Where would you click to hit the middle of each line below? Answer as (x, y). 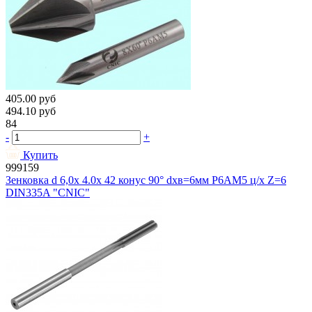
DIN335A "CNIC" (48, 193)
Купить (40, 155)
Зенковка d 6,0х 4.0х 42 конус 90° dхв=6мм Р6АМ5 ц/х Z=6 (146, 180)
